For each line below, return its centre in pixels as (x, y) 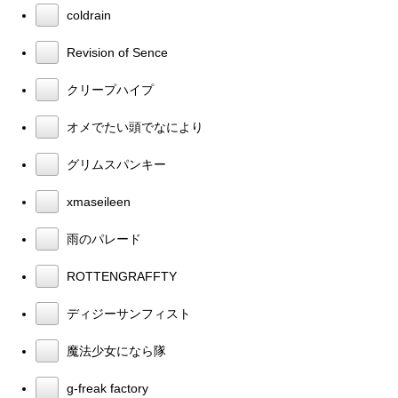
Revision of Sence (115, 52)
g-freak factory (106, 388)
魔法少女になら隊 (115, 351)
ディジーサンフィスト (127, 314)
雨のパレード (102, 239)
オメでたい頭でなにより (133, 127)
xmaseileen (97, 202)
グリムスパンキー (115, 164)
